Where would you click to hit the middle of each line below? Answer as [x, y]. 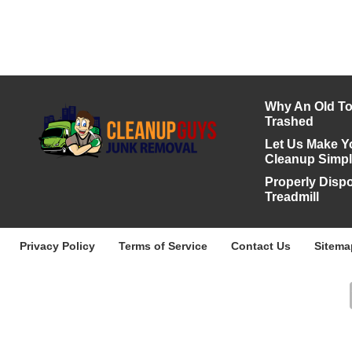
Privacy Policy [57, 246]
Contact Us [261, 246]
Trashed [289, 121]
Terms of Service [163, 246]
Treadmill [291, 197]
